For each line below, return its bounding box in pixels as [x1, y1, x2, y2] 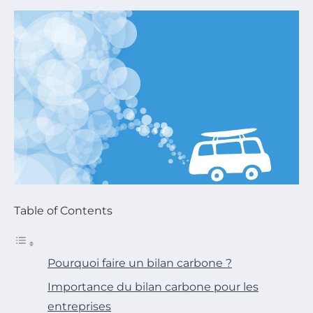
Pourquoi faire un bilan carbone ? [48, 256, 232, 270]
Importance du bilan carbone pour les [48, 280, 259, 294]
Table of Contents [14, 204, 112, 218]
